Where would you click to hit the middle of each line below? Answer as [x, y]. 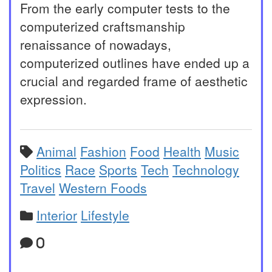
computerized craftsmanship [103, 26]
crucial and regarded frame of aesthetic [134, 80]
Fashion [103, 151]
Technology [206, 169]
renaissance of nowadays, [96, 44]
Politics [41, 169]
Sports [118, 169]
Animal [56, 151]
